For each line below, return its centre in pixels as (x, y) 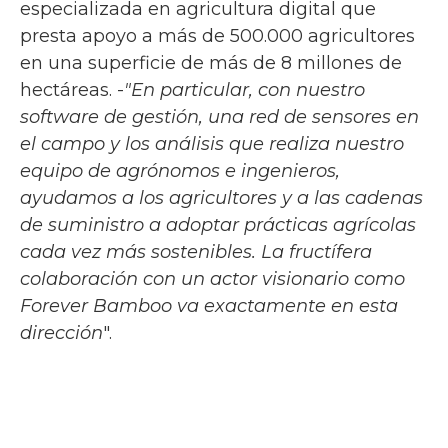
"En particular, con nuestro (244, 89)
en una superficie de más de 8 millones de (211, 62)
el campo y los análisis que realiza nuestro (212, 143)
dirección (61, 332)
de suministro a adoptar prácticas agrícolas (218, 224)
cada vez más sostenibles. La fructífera (196, 251)
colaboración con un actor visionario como (212, 278)
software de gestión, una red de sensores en (219, 116)
